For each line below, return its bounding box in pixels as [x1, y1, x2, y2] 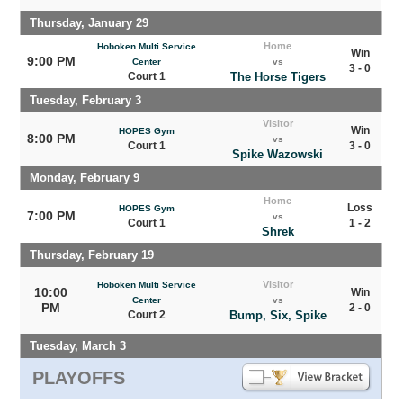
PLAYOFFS [32, 367, 126, 388]
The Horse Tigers [229, 69, 326, 84]
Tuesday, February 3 [30, 93, 142, 107]
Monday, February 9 [30, 170, 140, 184]
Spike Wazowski [232, 147, 324, 161]
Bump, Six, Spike [228, 308, 327, 322]
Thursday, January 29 [30, 15, 149, 30]
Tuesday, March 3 [30, 338, 127, 353]
